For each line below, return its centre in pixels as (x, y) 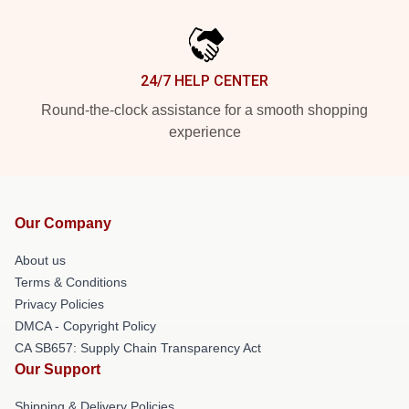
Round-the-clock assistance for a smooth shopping (204, 110)
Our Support (58, 369)
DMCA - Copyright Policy (85, 326)
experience (204, 132)
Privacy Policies (59, 304)
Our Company (63, 223)
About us (40, 260)
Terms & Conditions (71, 282)
